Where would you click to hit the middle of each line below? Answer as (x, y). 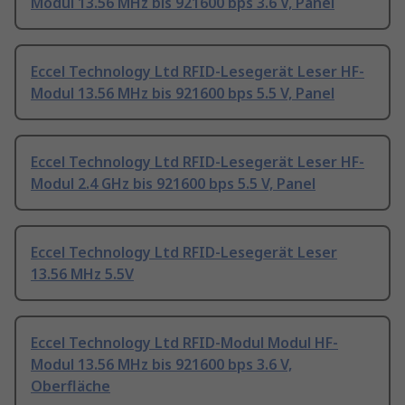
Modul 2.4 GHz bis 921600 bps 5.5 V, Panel (173, 184)
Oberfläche (71, 386)
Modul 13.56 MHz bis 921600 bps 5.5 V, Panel (183, 94)
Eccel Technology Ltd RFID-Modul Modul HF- (184, 343)
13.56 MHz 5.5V (82, 274)
